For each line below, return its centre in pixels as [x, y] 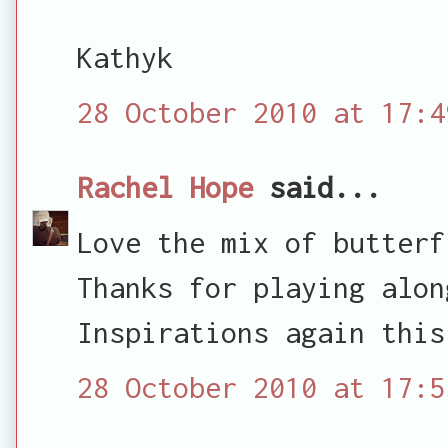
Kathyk [125, 56]
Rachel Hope [165, 186]
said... [317, 186]
